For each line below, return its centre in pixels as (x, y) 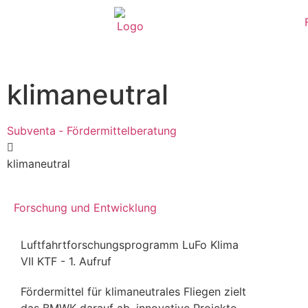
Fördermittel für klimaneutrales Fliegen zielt (133, 291)
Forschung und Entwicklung (85, 208)
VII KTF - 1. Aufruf (66, 261)
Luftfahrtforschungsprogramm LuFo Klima (130, 245)
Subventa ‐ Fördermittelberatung (92, 131)
